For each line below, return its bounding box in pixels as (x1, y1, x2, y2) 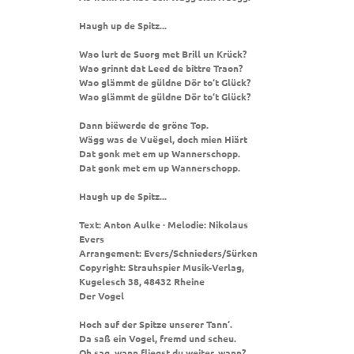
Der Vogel (79, 289, 124, 303)
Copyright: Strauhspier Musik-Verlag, (79, 261, 244, 274)
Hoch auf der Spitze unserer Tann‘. (79, 318, 232, 331)
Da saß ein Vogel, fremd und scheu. (79, 332, 236, 345)
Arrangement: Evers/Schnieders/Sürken (79, 247, 258, 260)
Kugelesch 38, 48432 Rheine (79, 275, 205, 288)
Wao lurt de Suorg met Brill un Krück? (79, 47, 247, 61)
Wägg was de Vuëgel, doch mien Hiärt (79, 133, 247, 146)
